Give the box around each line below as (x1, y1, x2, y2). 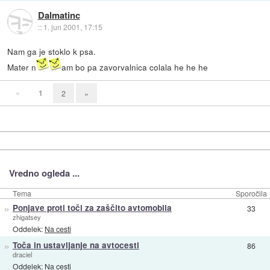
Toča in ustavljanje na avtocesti (12, 239, 139, 251)
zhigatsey (12, 212, 41, 222)
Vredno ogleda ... (8, 166, 80, 180)
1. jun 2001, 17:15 (43, 22, 102, 33)
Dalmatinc (37, 8, 80, 22)
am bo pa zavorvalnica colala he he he (61, 61, 209, 74)
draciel (12, 250, 32, 259)
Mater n (7, 61, 37, 74)
